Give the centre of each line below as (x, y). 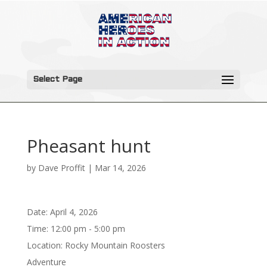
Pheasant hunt (89, 146)
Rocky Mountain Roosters (115, 245)
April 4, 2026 (74, 212)
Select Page (57, 80)
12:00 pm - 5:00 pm (88, 229)
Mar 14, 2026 (120, 168)
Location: (46, 245)
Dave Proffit (61, 168)
